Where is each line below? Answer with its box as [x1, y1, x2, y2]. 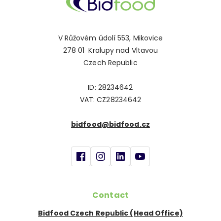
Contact [92, 189, 129, 201]
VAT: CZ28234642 [79, 95, 142, 105]
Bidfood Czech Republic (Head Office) [38, 208, 183, 219]
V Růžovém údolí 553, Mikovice [58, 33, 163, 43]
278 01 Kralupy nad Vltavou [63, 45, 158, 56]
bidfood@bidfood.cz [71, 119, 150, 130]
